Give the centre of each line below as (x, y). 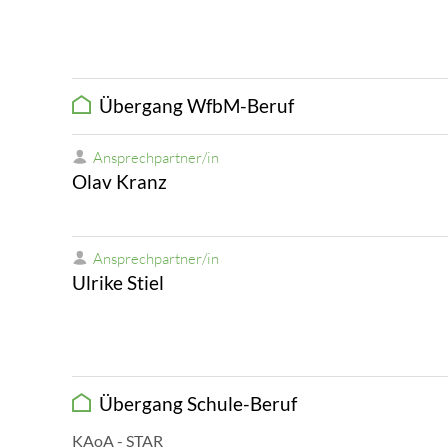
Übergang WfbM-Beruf (192, 106)
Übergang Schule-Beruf (194, 404)
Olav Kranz (119, 181)
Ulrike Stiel (118, 283)
